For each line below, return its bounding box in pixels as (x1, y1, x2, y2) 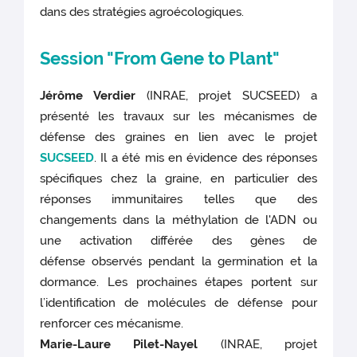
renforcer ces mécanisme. (40, 316, 184, 331)
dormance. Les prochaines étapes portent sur (40, 274, 317, 289)
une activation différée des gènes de (40, 233, 317, 248)
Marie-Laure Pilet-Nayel (40, 336, 198, 351)
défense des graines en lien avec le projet (40, 129, 317, 144)
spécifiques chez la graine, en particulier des (40, 171, 317, 186)
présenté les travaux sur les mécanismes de (40, 108, 317, 124)
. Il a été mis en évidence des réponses (94, 150, 317, 165)
